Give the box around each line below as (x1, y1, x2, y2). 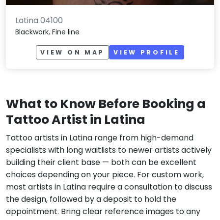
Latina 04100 (15, 14, 63, 26)
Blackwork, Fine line (15, 27, 80, 37)
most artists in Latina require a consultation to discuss (6, 181, 212, 193)
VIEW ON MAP (40, 48, 105, 56)
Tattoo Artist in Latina (6, 111, 145, 129)
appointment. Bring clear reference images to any (6, 206, 200, 218)
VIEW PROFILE (113, 48, 180, 56)
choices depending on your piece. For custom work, (6, 169, 204, 181)
